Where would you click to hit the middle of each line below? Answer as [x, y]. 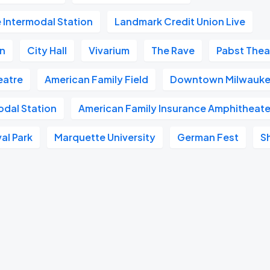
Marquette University [105, 137]
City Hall [47, 50]
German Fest [208, 137]
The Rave [173, 50]
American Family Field [97, 79]
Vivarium [109, 50]
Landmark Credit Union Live [180, 21]
